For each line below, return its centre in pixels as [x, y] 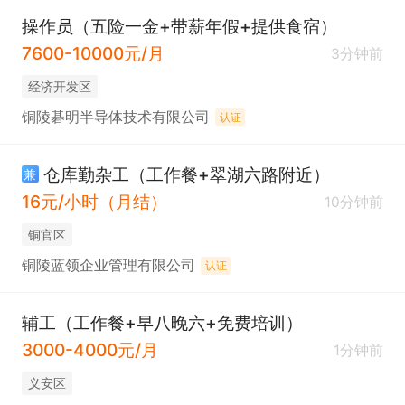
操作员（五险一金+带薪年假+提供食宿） [179, 26]
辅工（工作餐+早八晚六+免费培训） [162, 322]
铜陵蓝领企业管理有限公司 [108, 266]
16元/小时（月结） [94, 202]
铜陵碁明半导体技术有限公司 [115, 118]
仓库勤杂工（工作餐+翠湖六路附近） [186, 174]
